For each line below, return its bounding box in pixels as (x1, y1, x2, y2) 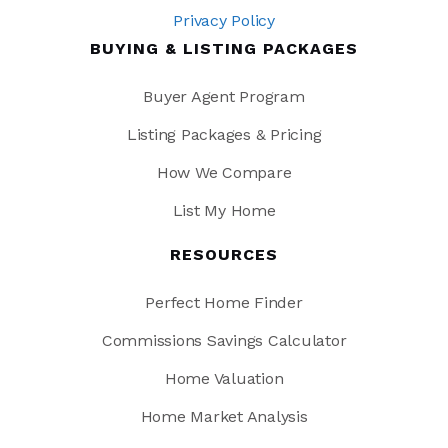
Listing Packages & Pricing (126, 125, 322, 145)
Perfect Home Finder (145, 293, 303, 313)
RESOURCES (170, 245, 278, 265)
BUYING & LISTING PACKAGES (90, 39, 358, 59)
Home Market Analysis (140, 407, 308, 427)
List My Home (172, 201, 276, 221)
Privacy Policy (173, 11, 275, 31)
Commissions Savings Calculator (101, 331, 347, 351)
